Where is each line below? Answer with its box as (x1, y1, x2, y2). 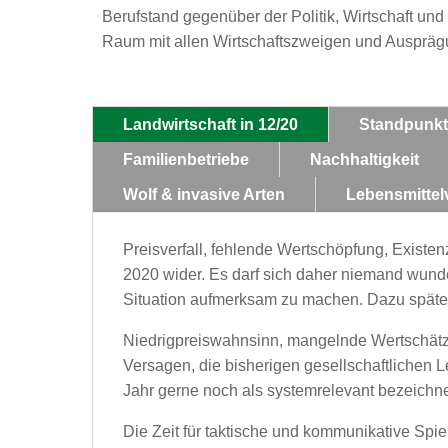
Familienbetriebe (122, 150, 249, 168)
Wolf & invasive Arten (122, 185, 285, 203)
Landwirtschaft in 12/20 (122, 115, 298, 133)
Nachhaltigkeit (309, 150, 419, 168)
